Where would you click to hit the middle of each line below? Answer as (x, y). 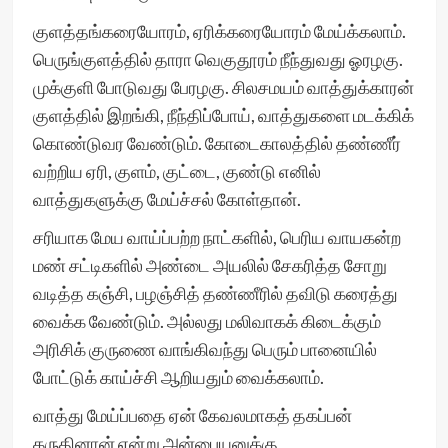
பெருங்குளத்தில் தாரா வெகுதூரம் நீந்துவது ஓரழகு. (217, 59)
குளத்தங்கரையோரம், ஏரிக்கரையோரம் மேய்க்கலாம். (219, 31)
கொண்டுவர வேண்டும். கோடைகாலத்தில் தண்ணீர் (216, 143)
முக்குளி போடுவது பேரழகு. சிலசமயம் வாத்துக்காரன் (223, 87)
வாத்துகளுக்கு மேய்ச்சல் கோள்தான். (166, 199)
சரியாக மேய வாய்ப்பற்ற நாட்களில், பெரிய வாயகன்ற (216, 237)
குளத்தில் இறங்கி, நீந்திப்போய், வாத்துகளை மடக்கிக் (223, 115)
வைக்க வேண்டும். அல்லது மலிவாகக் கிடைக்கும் (206, 321)
